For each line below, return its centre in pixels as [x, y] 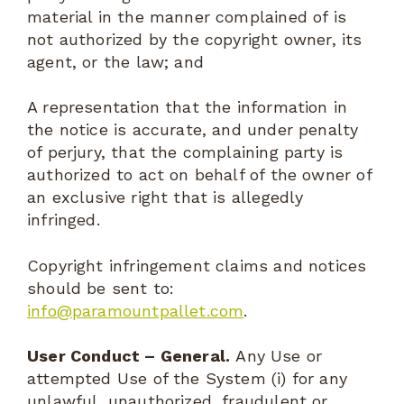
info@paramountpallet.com [136, 310]
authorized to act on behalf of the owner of [199, 175]
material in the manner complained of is [187, 16]
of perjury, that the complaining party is [185, 152]
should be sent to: [101, 288]
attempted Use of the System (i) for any [188, 379]
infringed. [64, 220]
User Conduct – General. [129, 356]
